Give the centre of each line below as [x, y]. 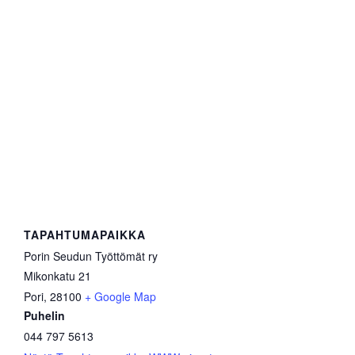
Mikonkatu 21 [57, 275]
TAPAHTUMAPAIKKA [85, 234]
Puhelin [44, 315]
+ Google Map [120, 296]
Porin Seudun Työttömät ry [91, 256]
